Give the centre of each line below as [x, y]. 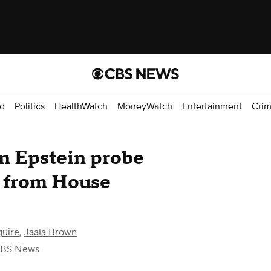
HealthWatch [81, 106]
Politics [30, 106]
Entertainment [212, 106]
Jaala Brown [51, 232]
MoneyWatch [145, 106]
